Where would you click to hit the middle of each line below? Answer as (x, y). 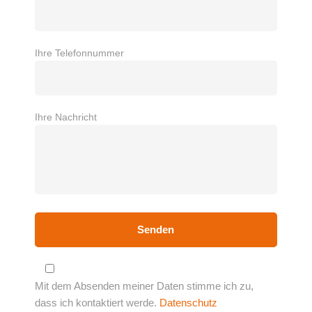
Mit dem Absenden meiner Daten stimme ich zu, (144, 286)
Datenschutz (188, 303)
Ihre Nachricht (65, 117)
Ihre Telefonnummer (79, 53)
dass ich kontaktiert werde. (97, 303)
